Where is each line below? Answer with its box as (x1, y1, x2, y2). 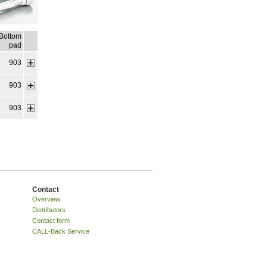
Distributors (32, 206, 66, 213)
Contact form (32, 216, 70, 224)
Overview (32, 195, 61, 203)
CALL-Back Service (32, 227, 90, 235)
